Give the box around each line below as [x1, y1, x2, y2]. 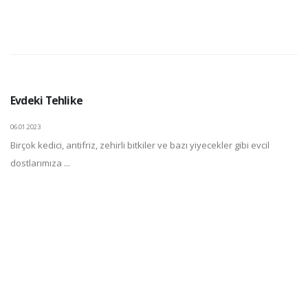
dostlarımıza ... [10, 157, 70, 169]
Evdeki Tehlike [10, 93, 83, 108]
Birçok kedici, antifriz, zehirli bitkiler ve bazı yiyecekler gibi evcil [10, 139, 269, 151]
